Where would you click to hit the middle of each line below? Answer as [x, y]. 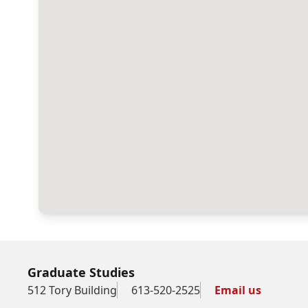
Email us [238, 290]
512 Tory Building [72, 290]
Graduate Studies [81, 272]
